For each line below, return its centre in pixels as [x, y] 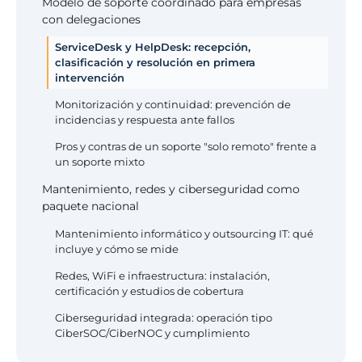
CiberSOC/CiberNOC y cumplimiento [152, 333]
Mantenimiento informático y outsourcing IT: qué [184, 234]
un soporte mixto [100, 162]
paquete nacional [90, 206]
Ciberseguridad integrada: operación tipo [164, 318]
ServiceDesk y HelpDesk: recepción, [153, 47]
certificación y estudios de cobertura [149, 291]
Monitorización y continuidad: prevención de [173, 104]
